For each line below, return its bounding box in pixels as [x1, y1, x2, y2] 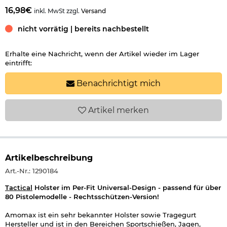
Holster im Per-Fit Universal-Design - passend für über [32, 183, 221, 192]
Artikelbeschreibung [5, 153, 93, 163]
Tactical [5, 183, 32, 192]
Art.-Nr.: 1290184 [5, 166, 58, 175]
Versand [81, 7, 106, 15]
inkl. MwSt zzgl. [34, 7, 81, 15]
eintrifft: [5, 58, 32, 67]
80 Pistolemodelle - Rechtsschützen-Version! [5, 192, 159, 201]
